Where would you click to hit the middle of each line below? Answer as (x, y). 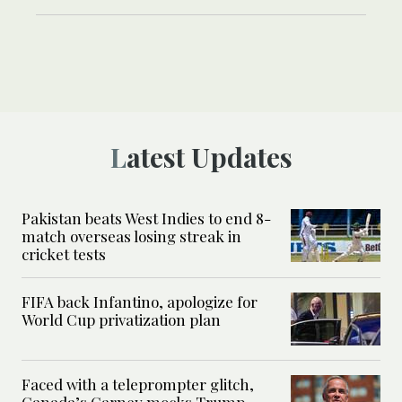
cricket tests (64, 253)
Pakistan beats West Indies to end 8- (146, 218)
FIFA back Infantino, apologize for (140, 301)
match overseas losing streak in (131, 236)
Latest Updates (209, 157)
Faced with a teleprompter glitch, (138, 384)
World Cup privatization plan (121, 319)
